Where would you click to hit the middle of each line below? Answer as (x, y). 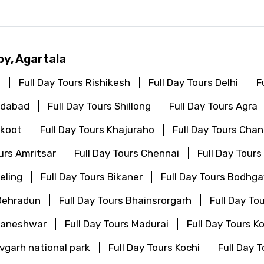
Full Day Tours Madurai (117, 224)
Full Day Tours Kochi (154, 247)
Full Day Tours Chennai (127, 153)
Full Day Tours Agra (213, 106)
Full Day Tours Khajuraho (97, 129)
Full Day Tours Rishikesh (75, 82)
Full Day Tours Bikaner (92, 176)
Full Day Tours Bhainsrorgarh (125, 200)
